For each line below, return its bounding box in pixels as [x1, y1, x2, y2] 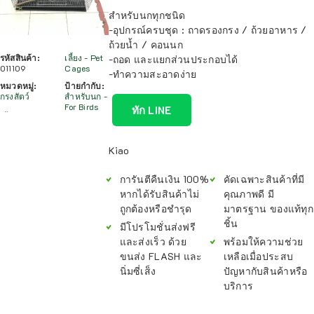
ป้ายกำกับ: [64, 79, 104, 91]
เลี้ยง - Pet [64, 51, 104, 63]
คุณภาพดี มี [223, 187, 275, 200]
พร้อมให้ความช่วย [223, 235, 303, 248]
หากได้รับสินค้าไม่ [119, 187, 200, 200]
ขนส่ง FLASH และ [119, 250, 203, 263]
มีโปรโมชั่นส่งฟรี [119, 220, 196, 233]
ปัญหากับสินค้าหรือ [223, 264, 308, 278]
